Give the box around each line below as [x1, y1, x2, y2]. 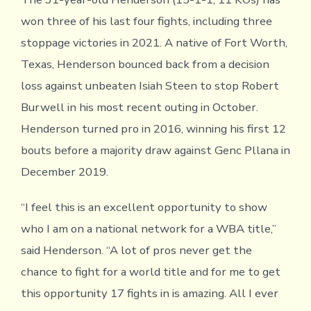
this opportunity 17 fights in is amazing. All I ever [20, 285, 278, 302]
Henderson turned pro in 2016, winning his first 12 [20, 121, 286, 137]
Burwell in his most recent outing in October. [20, 99, 258, 116]
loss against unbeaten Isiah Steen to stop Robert [20, 78, 279, 94]
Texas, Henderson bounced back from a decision [20, 56, 269, 73]
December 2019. [20, 164, 108, 180]
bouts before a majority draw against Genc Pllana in [20, 142, 290, 159]
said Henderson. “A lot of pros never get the [20, 242, 252, 259]
